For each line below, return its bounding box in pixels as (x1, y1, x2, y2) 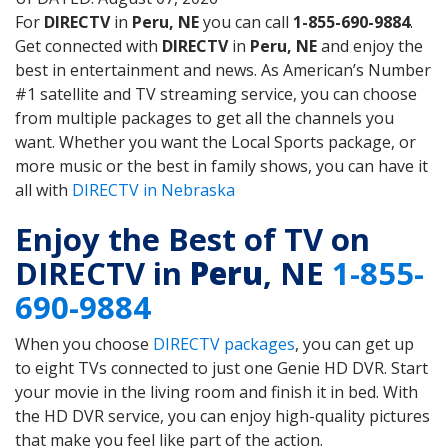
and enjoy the (317, 35, 423, 58)
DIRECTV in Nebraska (72, 179, 235, 202)
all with (15, 179, 72, 202)
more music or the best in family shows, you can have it (15, 155, 428, 178)
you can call (199, 11, 293, 34)
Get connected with (15, 35, 162, 58)
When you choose (15, 332, 153, 355)
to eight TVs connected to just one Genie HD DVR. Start (15, 356, 428, 379)
